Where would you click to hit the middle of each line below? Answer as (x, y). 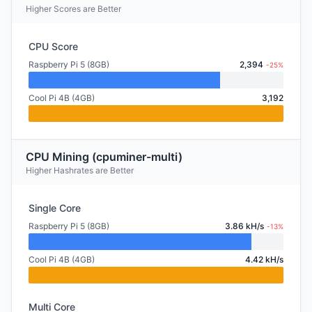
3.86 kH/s (244, 226)
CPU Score (53, 46)
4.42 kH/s (264, 259)
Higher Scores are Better (73, 9)
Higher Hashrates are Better (80, 170)
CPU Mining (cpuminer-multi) (104, 157)
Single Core (55, 208)
